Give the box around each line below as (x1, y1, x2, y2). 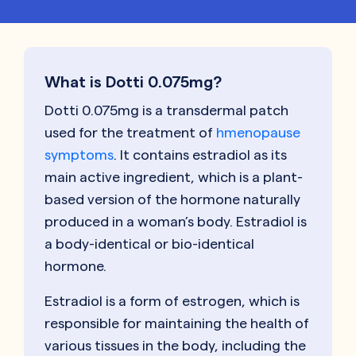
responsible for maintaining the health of (44, 315, 309, 331)
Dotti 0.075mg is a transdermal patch (44, 103, 288, 118)
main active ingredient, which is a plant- (44, 169, 303, 185)
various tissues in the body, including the (44, 338, 306, 354)
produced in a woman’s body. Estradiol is (44, 214, 307, 230)
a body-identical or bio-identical (44, 236, 254, 252)
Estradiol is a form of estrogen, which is (44, 293, 300, 309)
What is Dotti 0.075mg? (44, 73, 222, 91)
